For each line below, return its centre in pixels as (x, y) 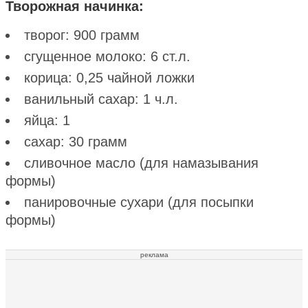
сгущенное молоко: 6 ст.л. (107, 56)
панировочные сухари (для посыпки (139, 202)
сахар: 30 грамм (76, 141)
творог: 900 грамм (82, 35)
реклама (154, 254)
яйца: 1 (47, 120)
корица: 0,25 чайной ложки (109, 77)
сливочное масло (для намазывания (141, 163)
